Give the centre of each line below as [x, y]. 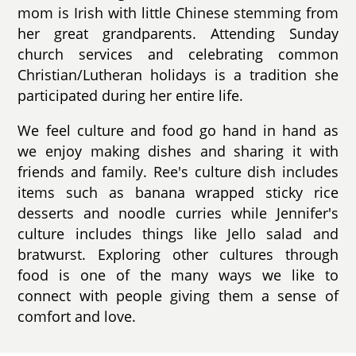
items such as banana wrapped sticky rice [178, 192]
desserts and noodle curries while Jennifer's [178, 213]
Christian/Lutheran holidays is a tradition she [178, 75]
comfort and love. [77, 316]
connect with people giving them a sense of [178, 295]
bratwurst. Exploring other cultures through [178, 254]
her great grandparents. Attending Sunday [178, 34]
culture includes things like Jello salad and [178, 233]
